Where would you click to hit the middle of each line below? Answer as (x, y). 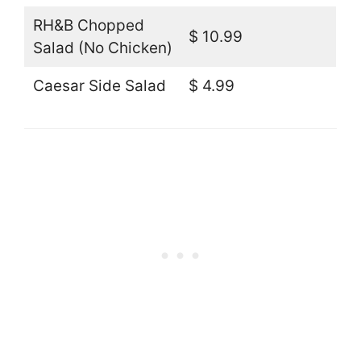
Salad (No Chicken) (102, 48)
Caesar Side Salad (99, 85)
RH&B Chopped (88, 25)
